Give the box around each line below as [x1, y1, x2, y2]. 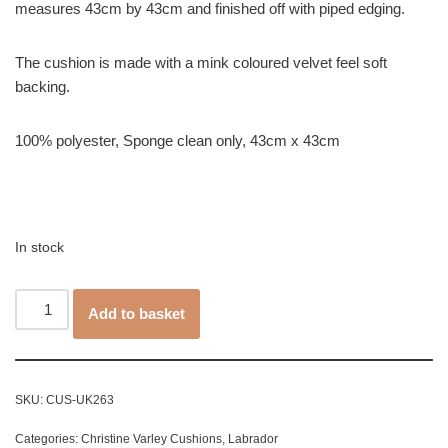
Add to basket [88, 305, 186, 323]
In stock [15, 240, 64, 256]
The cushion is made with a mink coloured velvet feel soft [15, 54, 387, 72]
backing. [15, 78, 70, 96]
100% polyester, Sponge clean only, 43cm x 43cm [15, 132, 340, 150]
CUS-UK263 [46, 393, 114, 408]
